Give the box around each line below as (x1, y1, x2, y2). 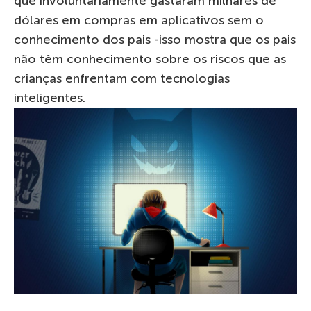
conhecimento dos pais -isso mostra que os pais (14, 31, 296, 47)
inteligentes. (14, 90, 85, 106)
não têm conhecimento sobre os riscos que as (14, 51, 286, 67)
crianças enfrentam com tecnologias (14, 70, 230, 86)
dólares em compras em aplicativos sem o (14, 12, 264, 28)
